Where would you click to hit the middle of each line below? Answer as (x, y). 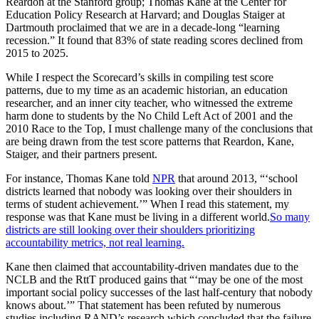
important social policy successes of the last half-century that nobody (159, 293)
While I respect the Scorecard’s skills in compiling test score (140, 78)
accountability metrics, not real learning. (95, 243)
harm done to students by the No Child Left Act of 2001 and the (149, 116)
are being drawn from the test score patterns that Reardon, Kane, (150, 142)
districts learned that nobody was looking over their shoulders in (149, 192)
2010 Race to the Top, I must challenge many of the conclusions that (159, 129)
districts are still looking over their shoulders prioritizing (130, 230)
